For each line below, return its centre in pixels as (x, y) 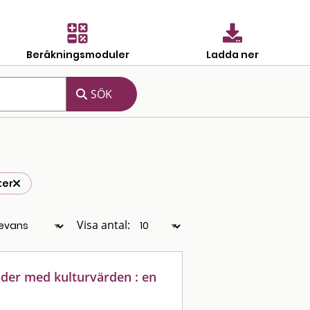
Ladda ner (232, 54)
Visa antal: (103, 225)
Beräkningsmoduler (77, 54)
